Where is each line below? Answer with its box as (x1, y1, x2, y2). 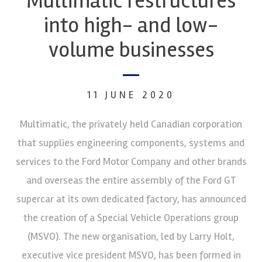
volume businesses (48, 36, 214, 63)
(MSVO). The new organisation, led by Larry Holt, (27, 229, 235, 243)
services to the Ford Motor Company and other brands (15, 154, 247, 168)
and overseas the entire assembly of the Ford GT (26, 173, 236, 187)
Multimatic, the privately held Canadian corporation (20, 117, 242, 130)
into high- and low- (44, 12, 218, 39)
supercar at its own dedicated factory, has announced (16, 192, 246, 205)
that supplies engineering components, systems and (18, 136, 244, 149)
